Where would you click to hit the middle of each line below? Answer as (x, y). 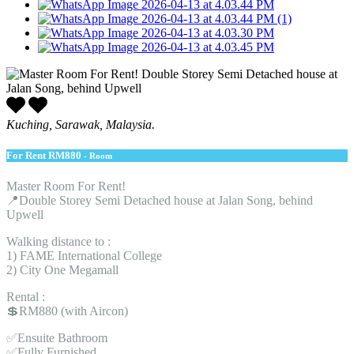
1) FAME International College (84, 255)
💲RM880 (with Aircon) (67, 311)
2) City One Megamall (62, 269)
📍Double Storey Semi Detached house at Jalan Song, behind (160, 200)
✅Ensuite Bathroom (57, 337)
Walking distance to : (58, 241)
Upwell (25, 214)
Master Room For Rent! (66, 186)
